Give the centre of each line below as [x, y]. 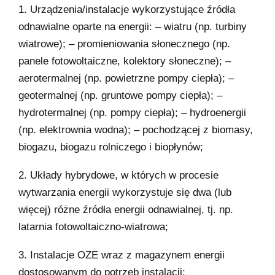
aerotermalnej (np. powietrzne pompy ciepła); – [126, 78]
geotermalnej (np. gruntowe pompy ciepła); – [120, 95]
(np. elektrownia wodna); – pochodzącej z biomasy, [136, 130]
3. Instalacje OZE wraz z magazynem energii [122, 255]
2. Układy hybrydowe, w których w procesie [118, 175]
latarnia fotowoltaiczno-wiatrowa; [93, 227]
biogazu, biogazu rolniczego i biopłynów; [111, 147]
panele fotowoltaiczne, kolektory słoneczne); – [125, 61]
